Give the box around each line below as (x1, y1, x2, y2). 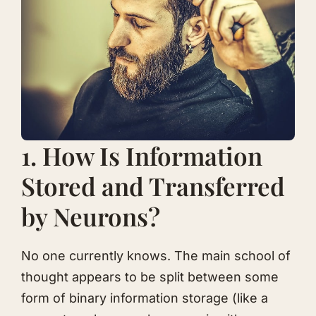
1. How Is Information (21, 138, 262, 172)
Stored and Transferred (21, 169, 285, 202)
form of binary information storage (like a (21, 290, 268, 305)
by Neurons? (21, 199, 160, 233)
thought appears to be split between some (21, 269, 279, 284)
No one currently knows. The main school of (21, 248, 291, 263)
